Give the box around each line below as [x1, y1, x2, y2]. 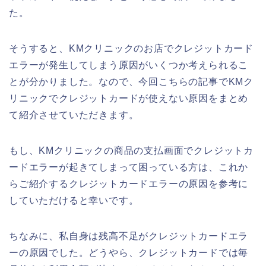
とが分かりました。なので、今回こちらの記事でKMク [9, 77, 254, 87]
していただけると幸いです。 [9, 195, 139, 206]
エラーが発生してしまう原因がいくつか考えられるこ [9, 60, 249, 71]
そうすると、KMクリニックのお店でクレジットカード [9, 43, 254, 54]
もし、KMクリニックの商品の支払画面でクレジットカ [9, 145, 254, 156]
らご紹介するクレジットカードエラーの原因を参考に [9, 179, 249, 189]
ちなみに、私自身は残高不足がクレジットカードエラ [9, 231, 249, 242]
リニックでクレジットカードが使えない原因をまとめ [9, 93, 249, 104]
